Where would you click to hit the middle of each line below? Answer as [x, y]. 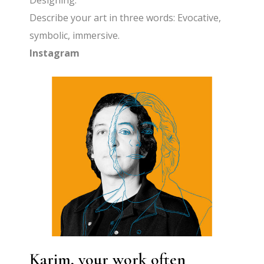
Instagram [55, 53]
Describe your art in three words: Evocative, [126, 18]
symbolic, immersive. [75, 35]
